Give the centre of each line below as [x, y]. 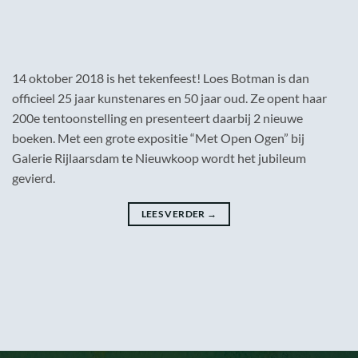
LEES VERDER [174, 214]
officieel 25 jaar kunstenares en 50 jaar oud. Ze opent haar [169, 98]
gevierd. [34, 178]
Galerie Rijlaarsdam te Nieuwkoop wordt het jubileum [159, 158]
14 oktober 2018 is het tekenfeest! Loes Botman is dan [161, 78]
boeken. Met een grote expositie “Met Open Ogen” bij [158, 138]
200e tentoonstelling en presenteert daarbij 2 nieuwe [157, 118]
